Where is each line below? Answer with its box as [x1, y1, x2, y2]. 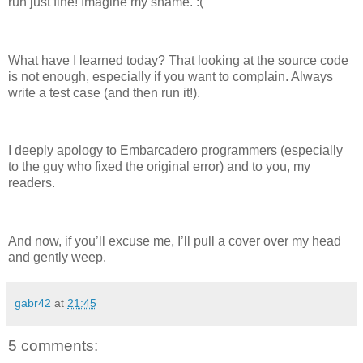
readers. [8, 176, 55, 190]
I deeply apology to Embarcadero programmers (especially [8, 143, 343, 158]
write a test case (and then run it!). [8, 85, 200, 100]
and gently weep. [8, 250, 106, 264]
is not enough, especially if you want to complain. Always [8, 69, 333, 83]
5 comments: [8, 336, 98, 354]
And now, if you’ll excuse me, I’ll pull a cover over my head [8, 233, 341, 248]
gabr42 [15, 296, 51, 310]
